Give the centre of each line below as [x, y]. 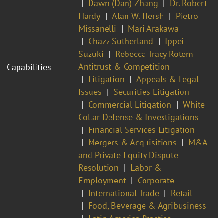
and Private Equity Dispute [128, 155]
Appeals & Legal [167, 79]
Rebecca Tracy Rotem [154, 54]
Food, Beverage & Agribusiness [147, 205]
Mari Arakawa [153, 28]
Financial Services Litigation [141, 129]
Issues [90, 91]
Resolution [99, 167]
